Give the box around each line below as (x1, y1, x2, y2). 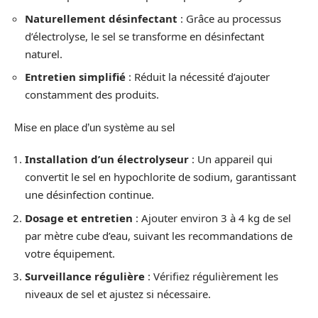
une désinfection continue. (25, 187, 154, 202)
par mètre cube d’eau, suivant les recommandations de (25, 228, 292, 243)
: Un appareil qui (189, 152, 273, 167)
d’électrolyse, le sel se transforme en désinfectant (25, 28, 264, 43)
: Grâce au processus (177, 11, 281, 26)
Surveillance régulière (25, 269, 145, 284)
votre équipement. (25, 246, 115, 261)
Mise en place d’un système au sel (14, 121, 175, 133)
